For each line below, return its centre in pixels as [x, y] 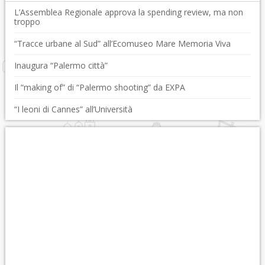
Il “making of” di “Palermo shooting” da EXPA [99, 87]
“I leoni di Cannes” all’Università [73, 109]
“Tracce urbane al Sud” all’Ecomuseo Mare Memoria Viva [122, 43]
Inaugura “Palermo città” [61, 65]
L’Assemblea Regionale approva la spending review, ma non [128, 12]
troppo [27, 22]
